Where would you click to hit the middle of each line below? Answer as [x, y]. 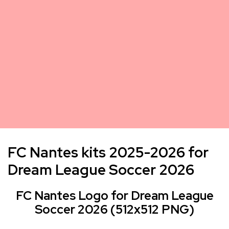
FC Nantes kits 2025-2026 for [108, 152]
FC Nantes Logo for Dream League [114, 195]
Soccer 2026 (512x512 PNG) [114, 209]
